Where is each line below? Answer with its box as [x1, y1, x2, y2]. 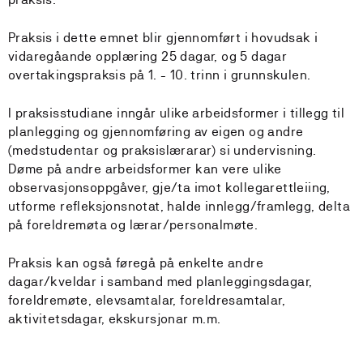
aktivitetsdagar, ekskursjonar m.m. [8, 311, 221, 327]
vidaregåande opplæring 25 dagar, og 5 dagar [8, 49, 288, 64]
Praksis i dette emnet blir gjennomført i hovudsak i [8, 30, 318, 45]
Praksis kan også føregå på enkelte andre [8, 255, 263, 271]
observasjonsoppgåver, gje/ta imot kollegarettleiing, [8, 180, 331, 195]
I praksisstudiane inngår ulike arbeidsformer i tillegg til [8, 105, 345, 121]
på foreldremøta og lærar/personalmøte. [8, 217, 258, 233]
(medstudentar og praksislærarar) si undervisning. [8, 143, 317, 158]
